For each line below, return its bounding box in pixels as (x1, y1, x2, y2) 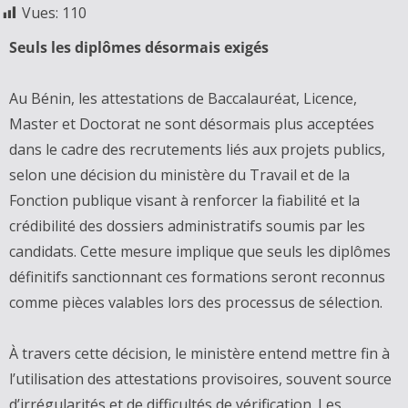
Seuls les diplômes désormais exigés (9, 37, 269, 57)
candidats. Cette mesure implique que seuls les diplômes (9, 241, 391, 261)
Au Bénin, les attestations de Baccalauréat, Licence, (9, 88, 357, 108)
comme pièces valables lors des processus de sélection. (9, 292, 382, 312)
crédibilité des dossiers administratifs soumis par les (9, 216, 365, 236)
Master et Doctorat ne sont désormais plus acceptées (9, 114, 374, 134)
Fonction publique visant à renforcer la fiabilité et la (9, 190, 360, 210)
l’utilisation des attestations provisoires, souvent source (9, 369, 392, 389)
